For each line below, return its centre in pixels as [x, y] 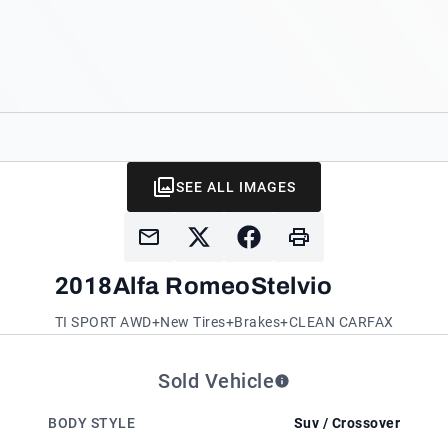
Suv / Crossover [346, 422]
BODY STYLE [91, 422]
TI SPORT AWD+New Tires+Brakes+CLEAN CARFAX [224, 321]
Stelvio [291, 285]
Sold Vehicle [216, 380]
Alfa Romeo [181, 285]
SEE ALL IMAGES [236, 186]
